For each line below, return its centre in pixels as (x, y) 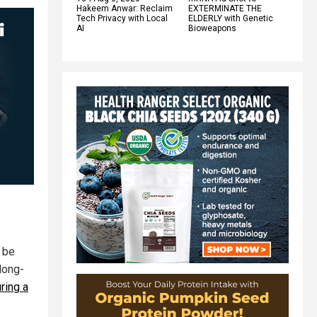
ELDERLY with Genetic (231, 18)
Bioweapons (212, 28)
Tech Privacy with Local (122, 18)
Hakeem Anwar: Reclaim (125, 8)
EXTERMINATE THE (225, 8)
